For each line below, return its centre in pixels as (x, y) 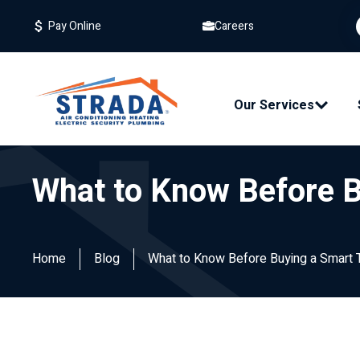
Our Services (274, 105)
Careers (235, 26)
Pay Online (74, 26)
